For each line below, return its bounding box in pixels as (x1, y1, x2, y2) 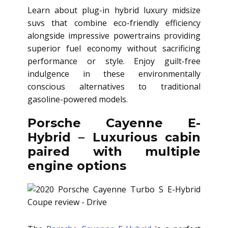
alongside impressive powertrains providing (27, 30, 201, 41)
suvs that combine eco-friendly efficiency (27, 17, 201, 28)
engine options (27, 158, 126, 173)
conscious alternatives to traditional (27, 80, 201, 92)
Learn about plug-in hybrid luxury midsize (27, 4, 201, 16)
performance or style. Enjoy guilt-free (27, 55, 201, 67)
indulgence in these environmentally (27, 68, 201, 79)
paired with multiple (27, 144, 201, 159)
